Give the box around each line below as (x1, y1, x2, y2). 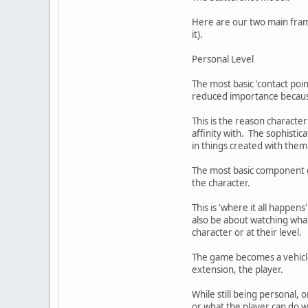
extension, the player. (192, 263, 283, 276)
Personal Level (192, 52, 254, 65)
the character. (192, 176, 250, 189)
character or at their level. (192, 225, 302, 239)
